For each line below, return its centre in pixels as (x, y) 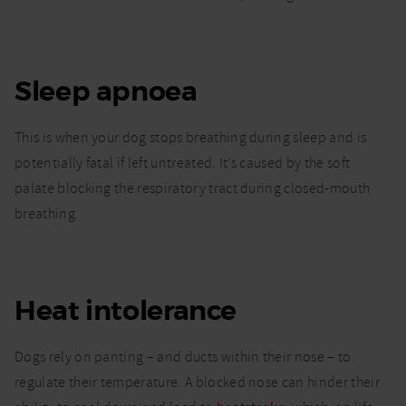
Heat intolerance (126, 311)
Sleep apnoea (106, 92)
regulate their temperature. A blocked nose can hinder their (197, 383)
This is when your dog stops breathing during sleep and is (191, 138)
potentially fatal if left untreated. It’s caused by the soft (183, 164)
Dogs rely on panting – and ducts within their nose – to (183, 358)
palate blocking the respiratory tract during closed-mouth (193, 189)
